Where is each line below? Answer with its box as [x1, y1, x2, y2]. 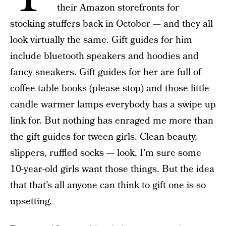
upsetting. [10, 195, 52, 208]
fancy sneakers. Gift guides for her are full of [10, 66, 201, 79]
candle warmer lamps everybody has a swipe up [10, 98, 216, 111]
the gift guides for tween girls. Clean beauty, [10, 130, 197, 144]
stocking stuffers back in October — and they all [10, 17, 213, 31]
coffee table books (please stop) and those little [10, 82, 209, 95]
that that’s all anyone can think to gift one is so [10, 179, 206, 192]
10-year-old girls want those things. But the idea [10, 162, 214, 176]
